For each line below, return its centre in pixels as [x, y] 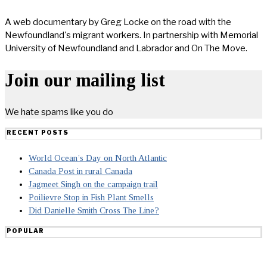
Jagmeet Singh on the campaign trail [93, 184]
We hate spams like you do [59, 112]
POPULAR [25, 231]
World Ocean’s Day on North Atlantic [98, 158]
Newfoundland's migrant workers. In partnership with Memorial [131, 35]
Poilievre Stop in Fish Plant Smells [91, 198]
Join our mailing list [85, 80]
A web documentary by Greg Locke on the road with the [118, 22]
